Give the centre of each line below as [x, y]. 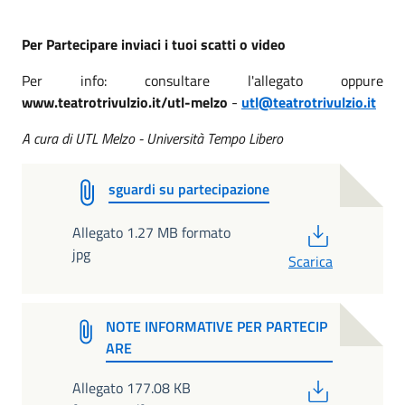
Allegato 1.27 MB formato [151, 232]
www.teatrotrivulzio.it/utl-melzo [125, 102]
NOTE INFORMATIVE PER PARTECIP [217, 327]
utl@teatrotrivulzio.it [309, 102]
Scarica [311, 261]
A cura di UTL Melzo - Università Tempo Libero [152, 138]
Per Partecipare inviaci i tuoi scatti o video [154, 44]
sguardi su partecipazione [189, 189]
